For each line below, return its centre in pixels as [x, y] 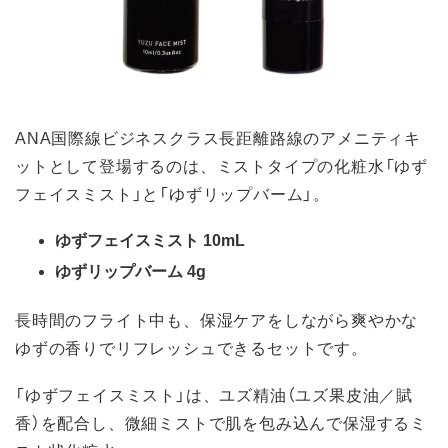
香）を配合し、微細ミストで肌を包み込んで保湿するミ [221, 422]
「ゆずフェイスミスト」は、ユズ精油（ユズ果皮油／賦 [214, 394]
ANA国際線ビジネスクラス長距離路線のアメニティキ [218, 137]
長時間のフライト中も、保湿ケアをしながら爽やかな [217, 318]
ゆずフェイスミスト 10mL [150, 240]
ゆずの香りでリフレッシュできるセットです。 [191, 346]
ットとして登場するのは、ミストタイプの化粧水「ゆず [221, 165]
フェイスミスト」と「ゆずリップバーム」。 [172, 193]
